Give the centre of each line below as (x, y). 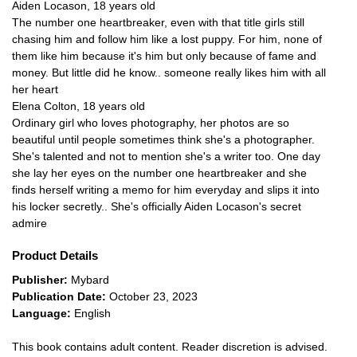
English (92, 314)
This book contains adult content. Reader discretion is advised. (170, 347)
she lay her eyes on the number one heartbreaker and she (159, 173)
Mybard (90, 280)
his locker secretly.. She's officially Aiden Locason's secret (157, 207)
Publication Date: (61, 297)
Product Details (55, 256)
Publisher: (41, 280)
